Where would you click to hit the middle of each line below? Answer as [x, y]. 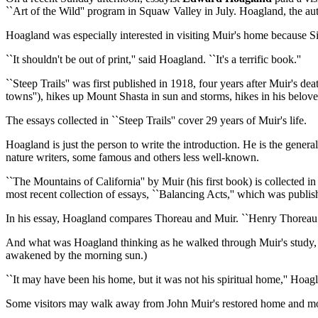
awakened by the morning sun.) [76, 255]
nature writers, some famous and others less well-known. [132, 157]
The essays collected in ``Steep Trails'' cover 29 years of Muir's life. [156, 120]
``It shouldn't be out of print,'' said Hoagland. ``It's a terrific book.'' [153, 59]
